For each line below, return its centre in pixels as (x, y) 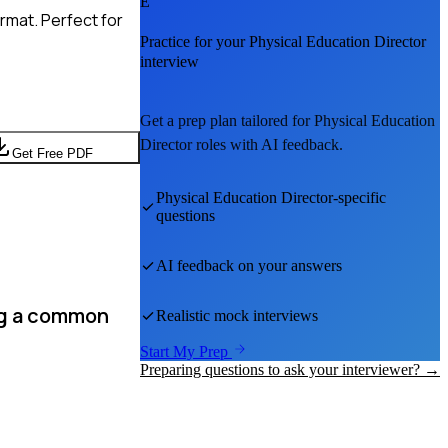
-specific (359, 198)
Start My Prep (186, 352)
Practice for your (194, 42)
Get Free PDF (52, 153)
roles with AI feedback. (267, 145)
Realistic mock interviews (237, 316)
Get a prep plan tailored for (227, 121)
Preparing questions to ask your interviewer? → (290, 370)
